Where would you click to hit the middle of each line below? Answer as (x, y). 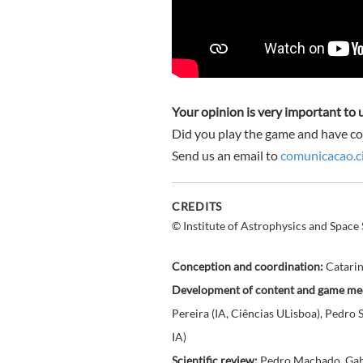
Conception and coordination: (248, 267)
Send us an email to (226, 155)
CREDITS (197, 207)
